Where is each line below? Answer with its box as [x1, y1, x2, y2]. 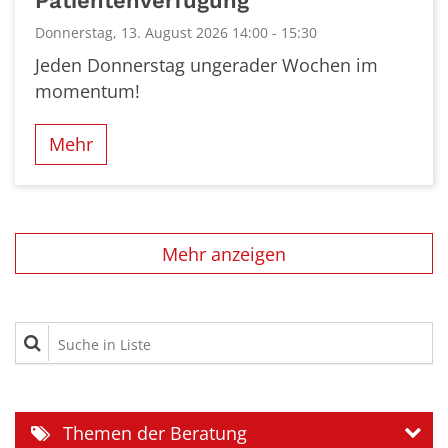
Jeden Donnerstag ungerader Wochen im [35, 52, 378, 77]
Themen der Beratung [63, 420, 247, 445]
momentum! [35, 78, 140, 103]
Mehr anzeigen [162, 241, 286, 266]
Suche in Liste [14, 322, 132, 347]
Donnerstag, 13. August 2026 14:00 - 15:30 [35, 22, 317, 42]
